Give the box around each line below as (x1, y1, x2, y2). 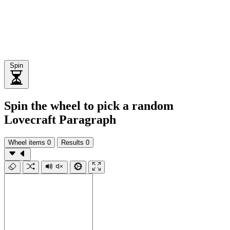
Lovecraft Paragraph (4, 112, 116, 126)
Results (61, 138, 84, 146)
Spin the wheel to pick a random (4, 99, 174, 112)
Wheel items (8, 138, 45, 146)
